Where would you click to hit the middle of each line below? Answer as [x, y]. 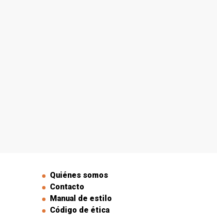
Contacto [67, 187]
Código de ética [79, 210]
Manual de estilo [81, 199]
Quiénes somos [79, 175]
